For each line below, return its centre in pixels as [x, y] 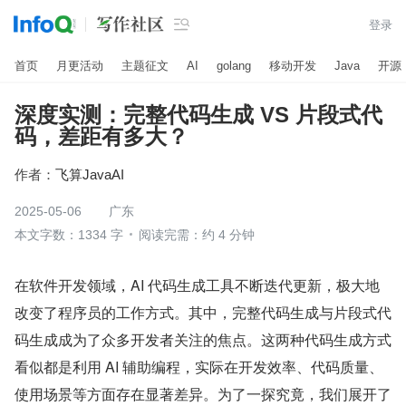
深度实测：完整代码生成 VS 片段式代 [198, 115]
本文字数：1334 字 [69, 235]
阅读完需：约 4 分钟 [197, 235]
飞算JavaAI [90, 174]
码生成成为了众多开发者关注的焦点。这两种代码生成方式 [203, 339]
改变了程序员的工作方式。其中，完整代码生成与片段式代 [203, 312]
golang [234, 65]
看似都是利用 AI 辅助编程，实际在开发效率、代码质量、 [199, 367]
